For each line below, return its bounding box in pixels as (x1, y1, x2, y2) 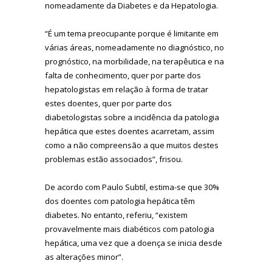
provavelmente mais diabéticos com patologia (45, 223, 214, 234)
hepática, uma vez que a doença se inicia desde (45, 237, 222, 248)
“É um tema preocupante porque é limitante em (45, 27, 219, 39)
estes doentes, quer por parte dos (45, 97, 172, 109)
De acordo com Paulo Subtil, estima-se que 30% (45, 181, 219, 192)
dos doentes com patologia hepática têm (45, 195, 195, 206)
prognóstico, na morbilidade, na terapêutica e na (45, 55, 224, 67)
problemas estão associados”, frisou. (45, 153, 183, 165)
